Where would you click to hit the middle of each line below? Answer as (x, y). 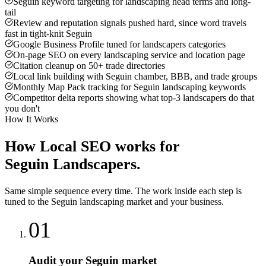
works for (145, 146)
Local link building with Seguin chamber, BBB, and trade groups (135, 77)
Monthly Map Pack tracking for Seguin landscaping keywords (129, 87)
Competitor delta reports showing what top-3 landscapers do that (134, 98)
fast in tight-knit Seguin (48, 34)
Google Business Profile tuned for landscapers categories (119, 45)
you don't (22, 109)
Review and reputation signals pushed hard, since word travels (130, 23)
